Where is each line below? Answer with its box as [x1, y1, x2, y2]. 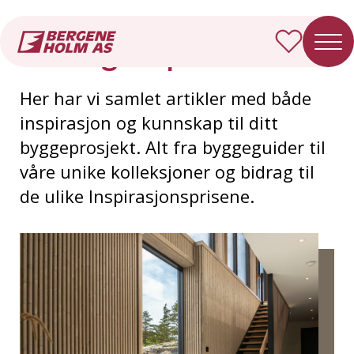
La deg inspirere [20, 32, 251, 73]
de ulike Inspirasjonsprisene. [20, 184, 254, 208]
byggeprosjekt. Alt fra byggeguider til [20, 135, 326, 159]
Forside [20, 18, 59, 32]
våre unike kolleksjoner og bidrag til [20, 160, 314, 183]
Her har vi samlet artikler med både [20, 86, 311, 110]
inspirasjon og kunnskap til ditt [20, 111, 278, 134]
